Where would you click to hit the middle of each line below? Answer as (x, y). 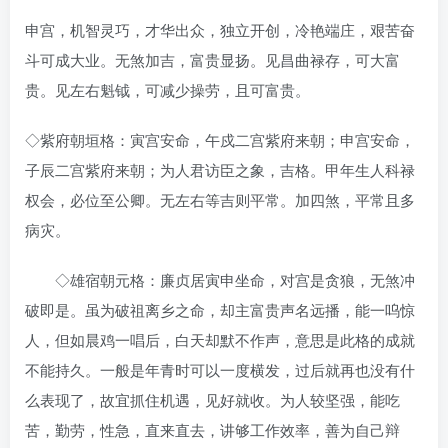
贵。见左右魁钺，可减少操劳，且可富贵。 (167, 89)
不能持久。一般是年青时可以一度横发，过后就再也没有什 (220, 369)
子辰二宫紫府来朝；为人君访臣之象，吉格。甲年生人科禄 (220, 169)
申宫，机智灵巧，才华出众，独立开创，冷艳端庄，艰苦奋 (220, 29)
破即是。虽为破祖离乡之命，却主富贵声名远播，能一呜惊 (220, 309)
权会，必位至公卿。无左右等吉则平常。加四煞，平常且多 (220, 199)
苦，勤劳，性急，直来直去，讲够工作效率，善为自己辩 (212, 429)
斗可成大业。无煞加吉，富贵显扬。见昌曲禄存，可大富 (212, 59)
